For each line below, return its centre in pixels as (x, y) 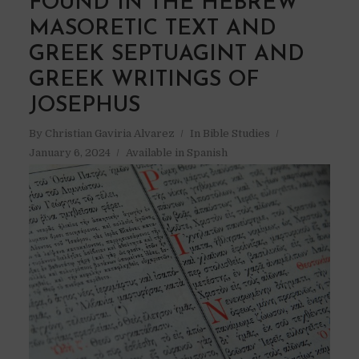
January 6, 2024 (69, 153)
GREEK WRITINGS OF (143, 81)
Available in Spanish (176, 153)
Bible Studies (236, 134)
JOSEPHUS (84, 107)
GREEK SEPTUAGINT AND (166, 55)
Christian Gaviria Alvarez (109, 134)
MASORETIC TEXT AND (152, 30)
